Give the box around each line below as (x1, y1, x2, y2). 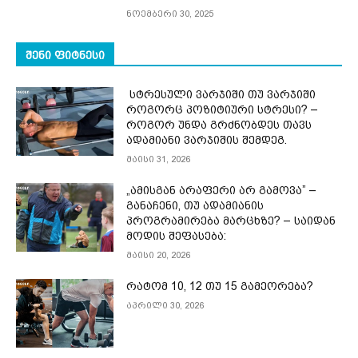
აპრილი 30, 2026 (126, 300, 205, 312)
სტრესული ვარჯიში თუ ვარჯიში (126, 88, 316, 101)
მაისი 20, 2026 (126, 250, 191, 261)
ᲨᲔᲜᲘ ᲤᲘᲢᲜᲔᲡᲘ (26, 49, 105, 62)
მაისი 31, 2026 (126, 154, 191, 165)
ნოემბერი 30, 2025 (126, 9, 214, 20)
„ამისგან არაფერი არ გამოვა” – (126, 184, 317, 197)
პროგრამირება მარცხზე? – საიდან (126, 214, 336, 228)
